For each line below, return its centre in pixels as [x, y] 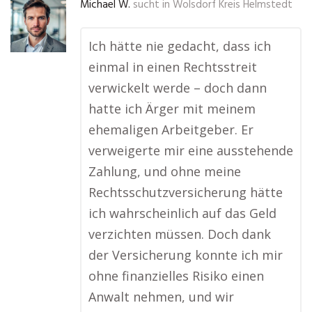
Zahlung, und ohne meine [165, 171]
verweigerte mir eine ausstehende [191, 150]
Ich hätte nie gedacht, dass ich [180, 46]
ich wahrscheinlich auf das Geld [182, 213]
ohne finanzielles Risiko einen [176, 276]
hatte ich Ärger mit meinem [172, 109]
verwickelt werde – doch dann [178, 88]
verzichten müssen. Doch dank [180, 234]
